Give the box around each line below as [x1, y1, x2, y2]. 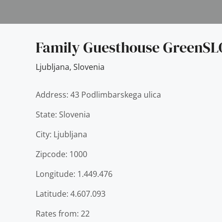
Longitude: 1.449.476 [36, 168, 112, 179]
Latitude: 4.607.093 [36, 188, 106, 199]
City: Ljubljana [36, 129, 87, 140]
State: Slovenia [36, 109, 90, 120]
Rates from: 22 [36, 208, 90, 219]
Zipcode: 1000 [36, 149, 87, 160]
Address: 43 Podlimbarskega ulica [36, 89, 161, 100]
